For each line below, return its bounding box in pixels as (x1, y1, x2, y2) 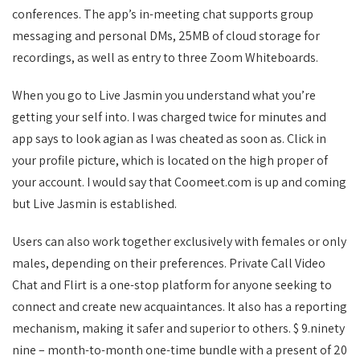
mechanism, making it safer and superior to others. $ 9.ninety (12, 320, 345, 337)
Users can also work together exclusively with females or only (12, 233, 346, 250)
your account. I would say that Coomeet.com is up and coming (12, 174, 346, 190)
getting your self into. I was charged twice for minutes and (12, 108, 326, 125)
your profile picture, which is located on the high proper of (12, 152, 328, 169)
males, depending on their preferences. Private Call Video (12, 255, 325, 272)
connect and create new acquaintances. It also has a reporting (12, 298, 347, 315)
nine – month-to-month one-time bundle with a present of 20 (12, 342, 347, 358)
